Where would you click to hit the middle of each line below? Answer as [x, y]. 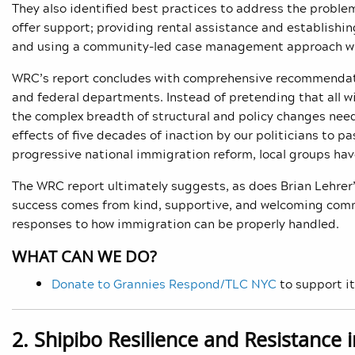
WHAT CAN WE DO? [84, 257]
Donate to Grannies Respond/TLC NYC [164, 284]
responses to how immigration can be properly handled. [176, 224]
